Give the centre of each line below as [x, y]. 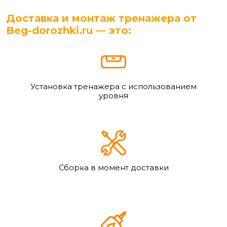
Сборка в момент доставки [113, 168]
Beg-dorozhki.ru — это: [69, 31]
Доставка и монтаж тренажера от [101, 18]
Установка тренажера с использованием [113, 87]
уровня [113, 96]
